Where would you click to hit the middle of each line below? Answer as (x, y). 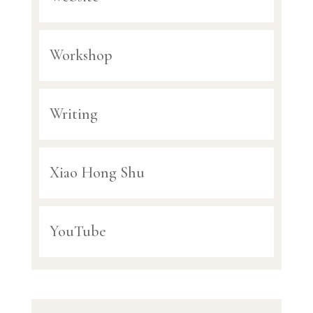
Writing (73, 114)
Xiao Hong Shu (97, 173)
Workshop (81, 56)
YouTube (78, 232)
